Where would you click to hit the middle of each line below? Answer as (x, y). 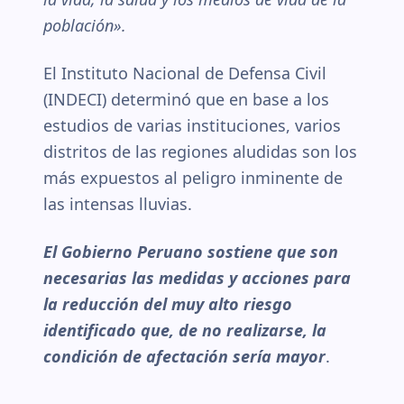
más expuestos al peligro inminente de (193, 178)
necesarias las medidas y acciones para (197, 278)
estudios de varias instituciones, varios (192, 125)
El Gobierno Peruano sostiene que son (191, 252)
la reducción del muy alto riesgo (168, 304)
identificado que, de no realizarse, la (185, 330)
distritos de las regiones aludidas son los (200, 151)
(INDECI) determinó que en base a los (186, 99)
